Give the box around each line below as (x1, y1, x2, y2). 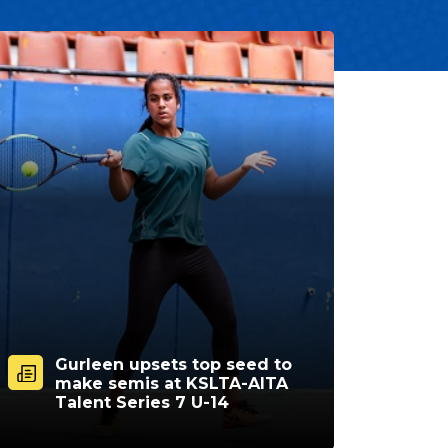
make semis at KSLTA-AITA (55, 373, 288, 393)
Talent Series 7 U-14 (55, 392, 229, 412)
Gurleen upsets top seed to (55, 354, 292, 374)
